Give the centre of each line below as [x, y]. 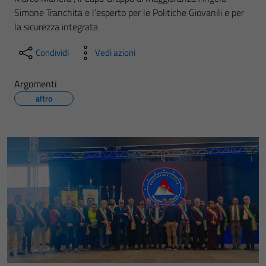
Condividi [52, 53]
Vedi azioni [115, 53]
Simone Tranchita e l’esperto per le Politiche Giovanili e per [129, 12]
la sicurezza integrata [56, 27]
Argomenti [36, 84]
